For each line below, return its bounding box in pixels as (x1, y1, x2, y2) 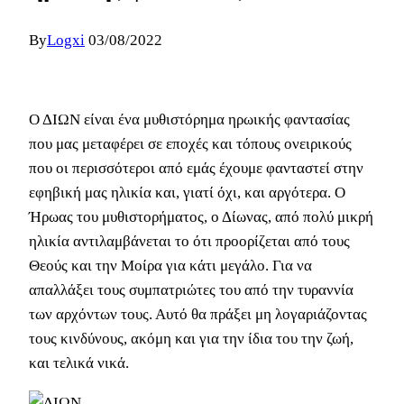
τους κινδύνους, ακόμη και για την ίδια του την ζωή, (29, 330, 353, 348)
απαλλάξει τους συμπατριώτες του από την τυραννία (29, 281, 353, 299)
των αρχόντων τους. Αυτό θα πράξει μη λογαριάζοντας (29, 306, 367, 324)
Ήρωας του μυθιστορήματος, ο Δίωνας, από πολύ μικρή (29, 208, 373, 226)
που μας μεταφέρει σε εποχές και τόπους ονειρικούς (29, 135, 352, 153)
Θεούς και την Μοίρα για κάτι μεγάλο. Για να (29, 257, 312, 275)
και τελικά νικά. (29, 354, 129, 372)
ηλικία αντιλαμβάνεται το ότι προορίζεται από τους (29, 233, 350, 251)
